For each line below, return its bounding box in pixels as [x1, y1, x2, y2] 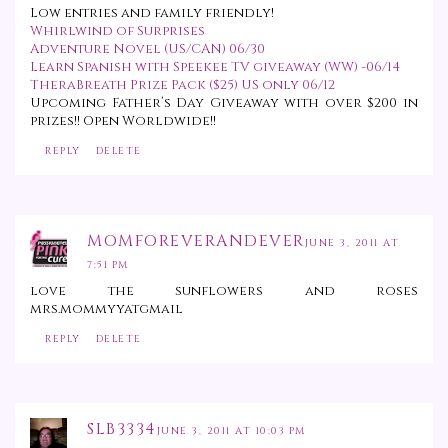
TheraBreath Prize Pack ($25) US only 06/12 [30, 76, 335, 95]
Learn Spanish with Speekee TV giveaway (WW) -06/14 [30, 58, 400, 77]
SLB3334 [87, 418, 157, 441]
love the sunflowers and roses [30, 282, 418, 301]
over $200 [324, 94, 404, 113]
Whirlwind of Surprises [30, 22, 205, 41]
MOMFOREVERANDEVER [87, 230, 305, 253]
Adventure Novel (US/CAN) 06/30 [30, 40, 265, 59]
